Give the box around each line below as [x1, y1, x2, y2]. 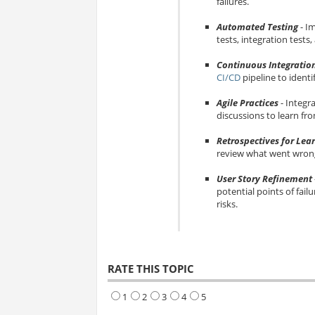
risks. [216, 198, 238, 211]
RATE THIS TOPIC [107, 262, 194, 276]
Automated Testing [216, 20, 298, 34]
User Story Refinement [216, 172, 312, 186]
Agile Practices [216, 96, 278, 110]
